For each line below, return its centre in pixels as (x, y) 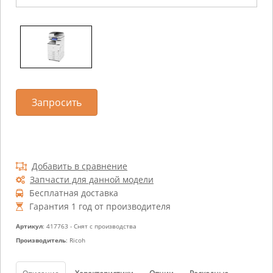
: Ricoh (76, 240)
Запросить (57, 102)
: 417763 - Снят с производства (90, 226)
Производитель (41, 240)
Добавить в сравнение (80, 166)
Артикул (29, 226)
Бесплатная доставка (74, 193)
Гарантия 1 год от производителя (100, 206)
